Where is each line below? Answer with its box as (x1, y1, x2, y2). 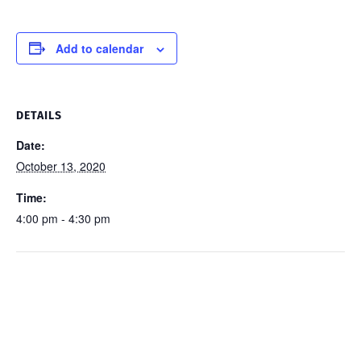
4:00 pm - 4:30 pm (16, 210, 110, 226)
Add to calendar (56, 39, 143, 56)
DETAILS (16, 108, 62, 122)
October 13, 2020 (16, 157, 106, 174)
